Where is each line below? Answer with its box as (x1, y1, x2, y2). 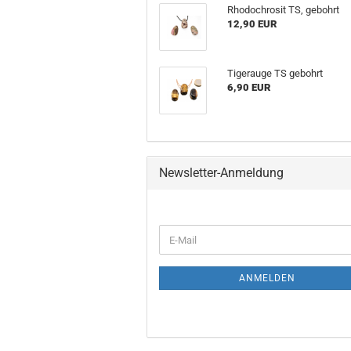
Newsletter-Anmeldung (159, 165, 284, 181)
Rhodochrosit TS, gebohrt (227, 4, 340, 16)
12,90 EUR (227, 18, 277, 31)
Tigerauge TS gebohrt (227, 67, 324, 80)
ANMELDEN (239, 273, 296, 284)
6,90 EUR (227, 81, 271, 94)
